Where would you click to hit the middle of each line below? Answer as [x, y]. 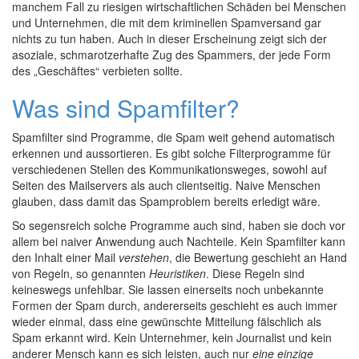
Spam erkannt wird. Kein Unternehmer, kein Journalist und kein [172, 337]
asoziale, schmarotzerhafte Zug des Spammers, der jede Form [171, 54]
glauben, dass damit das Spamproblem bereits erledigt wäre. [166, 201]
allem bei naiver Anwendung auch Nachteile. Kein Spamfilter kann [179, 241]
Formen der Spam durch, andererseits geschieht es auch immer [175, 305]
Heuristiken [177, 273]
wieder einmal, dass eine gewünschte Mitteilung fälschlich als [167, 321]
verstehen [144, 257]
